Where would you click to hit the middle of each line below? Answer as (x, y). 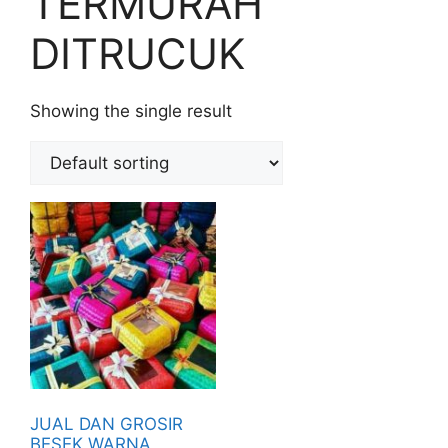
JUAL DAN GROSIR (106, 424)
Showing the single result (131, 111)
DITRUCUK (137, 54)
